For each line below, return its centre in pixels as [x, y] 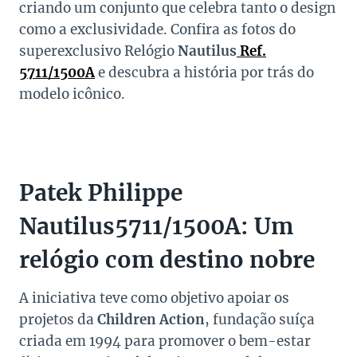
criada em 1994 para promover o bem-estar [165, 341]
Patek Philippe [101, 193]
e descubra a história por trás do [204, 73]
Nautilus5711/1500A [130, 227]
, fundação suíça [260, 320]
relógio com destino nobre [167, 260]
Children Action [151, 320]
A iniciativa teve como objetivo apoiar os [154, 298]
